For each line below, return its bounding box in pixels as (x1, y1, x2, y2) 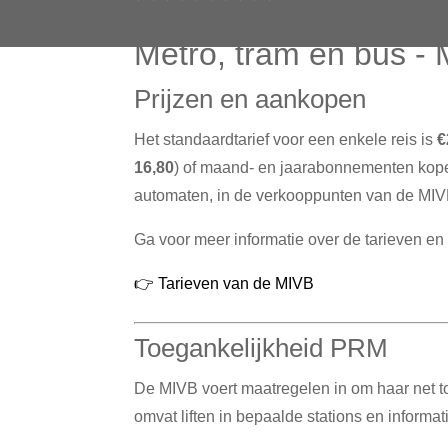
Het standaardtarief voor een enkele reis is (134, 130, 438, 148)
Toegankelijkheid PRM (134, 332, 389, 363)
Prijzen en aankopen (134, 83, 367, 114)
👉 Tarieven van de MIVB (134, 274, 315, 292)
